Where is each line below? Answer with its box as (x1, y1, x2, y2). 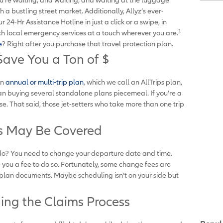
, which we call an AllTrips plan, (84, 77, 182, 86)
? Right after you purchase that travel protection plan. (2, 39, 175, 48)
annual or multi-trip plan (4, 77, 84, 86)
